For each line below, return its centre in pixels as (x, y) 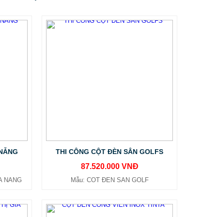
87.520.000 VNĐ (109, 166)
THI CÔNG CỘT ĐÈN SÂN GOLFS (109, 152)
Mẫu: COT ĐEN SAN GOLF (109, 180)
